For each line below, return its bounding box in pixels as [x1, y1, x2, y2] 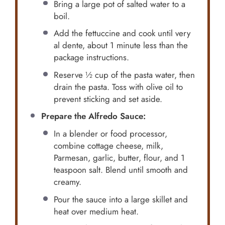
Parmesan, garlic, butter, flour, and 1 [54, 152, 185, 164]
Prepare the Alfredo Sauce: [41, 110, 146, 123]
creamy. [54, 176, 82, 188]
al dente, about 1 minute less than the [54, 39, 188, 52]
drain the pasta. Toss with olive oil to [54, 80, 183, 93]
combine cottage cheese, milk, [54, 140, 164, 152]
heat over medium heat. [54, 205, 139, 217]
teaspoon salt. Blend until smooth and [54, 164, 188, 176]
